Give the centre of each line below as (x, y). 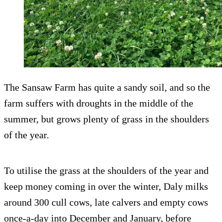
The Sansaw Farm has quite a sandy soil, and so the (107, 87)
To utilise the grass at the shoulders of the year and (106, 171)
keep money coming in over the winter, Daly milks (106, 187)
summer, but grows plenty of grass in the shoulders (107, 119)
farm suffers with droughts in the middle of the (99, 103)
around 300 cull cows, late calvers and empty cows (106, 202)
